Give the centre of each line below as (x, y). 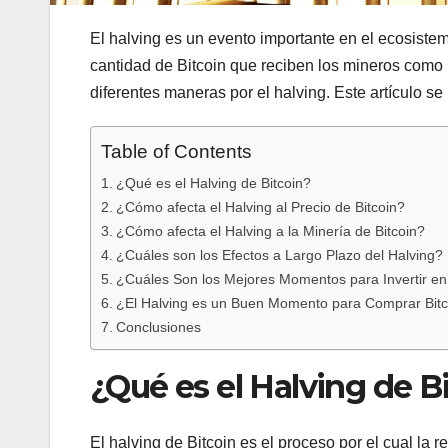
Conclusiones (158, 326)
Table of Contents (176, 152)
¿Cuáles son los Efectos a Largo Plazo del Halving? (279, 254)
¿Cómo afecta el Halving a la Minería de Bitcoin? (270, 230)
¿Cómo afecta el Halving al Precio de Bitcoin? (260, 206)
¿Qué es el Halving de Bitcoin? (213, 182)
